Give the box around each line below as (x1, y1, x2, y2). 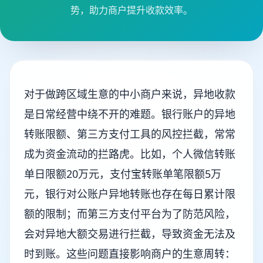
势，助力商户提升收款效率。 (70, 4, 193, 16)
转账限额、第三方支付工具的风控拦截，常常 (24, 127, 235, 141)
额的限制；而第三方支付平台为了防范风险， (24, 207, 235, 221)
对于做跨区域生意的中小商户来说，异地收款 (24, 87, 235, 101)
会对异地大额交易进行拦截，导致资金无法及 (24, 227, 235, 241)
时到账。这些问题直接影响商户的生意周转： (24, 247, 235, 261)
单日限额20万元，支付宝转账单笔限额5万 (24, 167, 221, 181)
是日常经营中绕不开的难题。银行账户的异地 (24, 107, 235, 121)
